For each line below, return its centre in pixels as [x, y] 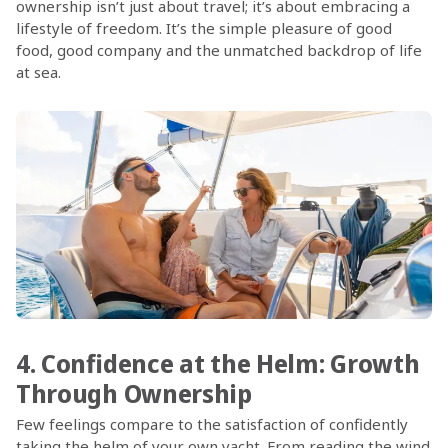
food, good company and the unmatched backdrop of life [218, 50]
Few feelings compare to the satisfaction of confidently [211, 424]
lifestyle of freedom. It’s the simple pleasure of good [203, 28]
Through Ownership [133, 392]
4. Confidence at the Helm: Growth [217, 362]
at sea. [38, 72]
